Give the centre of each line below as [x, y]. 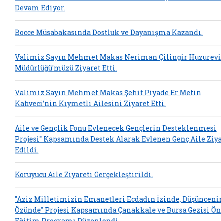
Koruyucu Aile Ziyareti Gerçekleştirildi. [84, 175]
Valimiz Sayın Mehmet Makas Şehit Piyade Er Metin [108, 93]
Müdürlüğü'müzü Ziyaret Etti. [66, 68]
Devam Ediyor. [40, 8]
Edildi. [27, 150]
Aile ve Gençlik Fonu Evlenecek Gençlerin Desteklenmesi [116, 128]
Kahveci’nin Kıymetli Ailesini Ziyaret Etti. [90, 104]
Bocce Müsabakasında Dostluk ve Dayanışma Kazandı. [109, 33]
